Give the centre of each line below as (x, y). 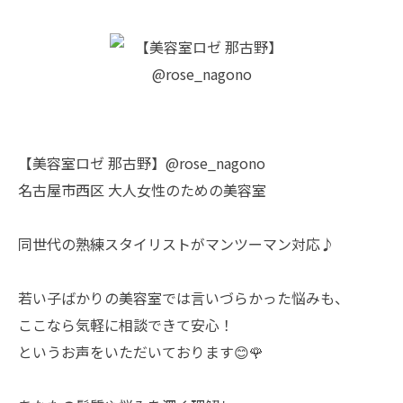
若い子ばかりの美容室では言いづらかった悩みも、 (184, 298)
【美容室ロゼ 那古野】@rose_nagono (142, 163)
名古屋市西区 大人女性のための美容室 (142, 190)
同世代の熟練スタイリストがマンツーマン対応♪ (176, 244)
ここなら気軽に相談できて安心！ (126, 325)
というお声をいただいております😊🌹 (141, 352)
